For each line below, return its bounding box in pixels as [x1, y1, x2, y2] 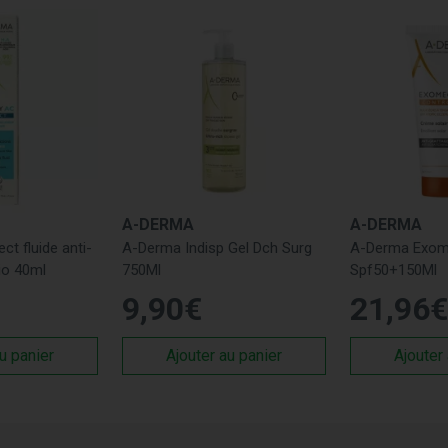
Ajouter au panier [166, 346, 282, 365]
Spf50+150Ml [350, 261, 437, 279]
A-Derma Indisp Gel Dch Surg [122, 239, 312, 257]
